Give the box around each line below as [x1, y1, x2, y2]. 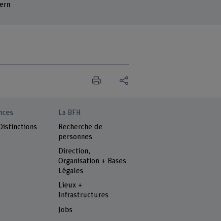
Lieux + [58, 182, 83, 189]
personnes [58, 133, 93, 141]
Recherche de [58, 123, 103, 131]
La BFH [58, 109, 81, 116]
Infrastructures [58, 191, 109, 199]
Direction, [58, 147, 91, 155]
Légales [58, 167, 84, 175]
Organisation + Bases [58, 157, 127, 165]
